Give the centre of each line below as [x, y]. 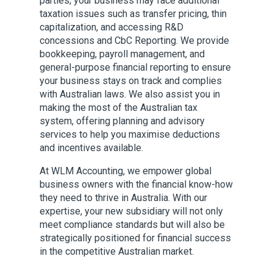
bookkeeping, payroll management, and [122, 54]
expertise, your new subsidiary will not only [131, 211]
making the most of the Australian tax [119, 108]
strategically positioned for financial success [135, 238]
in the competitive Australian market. [117, 251]
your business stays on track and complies [131, 81]
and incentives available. [91, 148]
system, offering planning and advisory [122, 121]
